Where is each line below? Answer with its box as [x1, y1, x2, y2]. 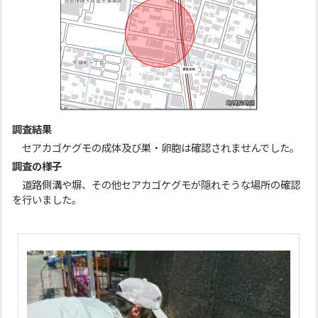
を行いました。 [12, 194, 82, 207]
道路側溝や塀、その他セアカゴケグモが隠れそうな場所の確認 [12, 179, 301, 192]
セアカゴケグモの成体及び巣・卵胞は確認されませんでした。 [12, 142, 300, 155]
